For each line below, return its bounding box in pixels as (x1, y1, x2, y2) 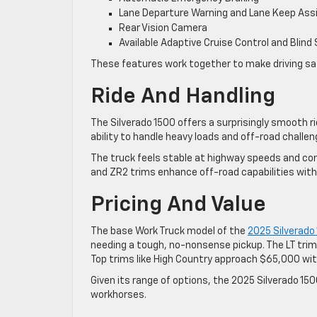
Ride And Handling (91, 86, 275, 108)
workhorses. (91, 289, 146, 300)
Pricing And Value (91, 194, 266, 216)
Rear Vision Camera (119, 23, 207, 33)
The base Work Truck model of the (91, 226, 248, 236)
